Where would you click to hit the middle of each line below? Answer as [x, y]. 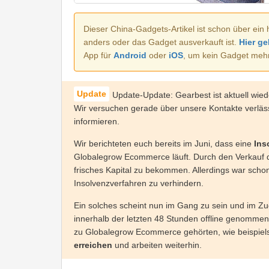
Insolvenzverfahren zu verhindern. [139, 183]
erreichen [93, 245]
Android [130, 56]
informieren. [97, 122]
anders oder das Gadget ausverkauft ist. [161, 42]
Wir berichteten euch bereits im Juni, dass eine [164, 144]
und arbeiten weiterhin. [157, 245]
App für [98, 56]
